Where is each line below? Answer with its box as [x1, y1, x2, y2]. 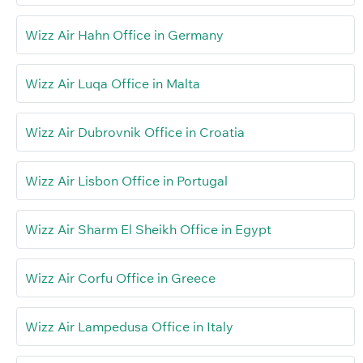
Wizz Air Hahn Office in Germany [25, 27, 224, 44]
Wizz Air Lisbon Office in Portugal [25, 173, 228, 190]
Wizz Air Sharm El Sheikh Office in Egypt [25, 221, 271, 238]
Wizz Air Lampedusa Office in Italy [25, 318, 233, 335]
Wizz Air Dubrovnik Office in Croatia [25, 124, 245, 141]
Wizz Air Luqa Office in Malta [25, 75, 200, 92]
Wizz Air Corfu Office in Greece [25, 270, 216, 287]
